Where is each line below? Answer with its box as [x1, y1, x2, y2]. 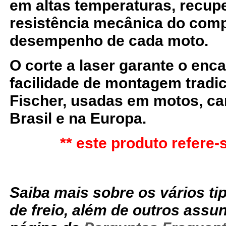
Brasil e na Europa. [10, 110, 146, 127]
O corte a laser [10, 57, 115, 74]
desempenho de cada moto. [10, 32, 208, 49]
